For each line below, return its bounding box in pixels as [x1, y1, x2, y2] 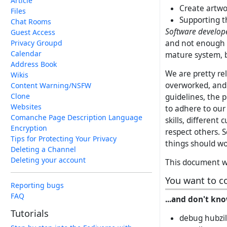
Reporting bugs [11, 180, 64, 190]
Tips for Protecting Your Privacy [11, 134, 117, 143]
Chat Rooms [11, 17, 51, 26]
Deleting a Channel [11, 144, 76, 154]
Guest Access [11, 27, 55, 37]
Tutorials [11, 207, 49, 219]
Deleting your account [11, 155, 86, 165]
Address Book [11, 59, 57, 69]
